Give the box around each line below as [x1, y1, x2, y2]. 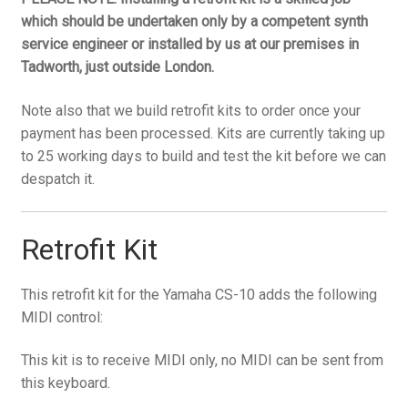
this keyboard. [20, 374, 110, 393]
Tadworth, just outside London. [20, 58, 214, 76]
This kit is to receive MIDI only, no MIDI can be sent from [20, 352, 383, 370]
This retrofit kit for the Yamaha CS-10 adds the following [20, 285, 377, 303]
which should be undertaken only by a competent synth [20, 13, 368, 31]
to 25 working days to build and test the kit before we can [20, 148, 386, 166]
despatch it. [20, 170, 95, 189]
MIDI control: [20, 308, 103, 326]
